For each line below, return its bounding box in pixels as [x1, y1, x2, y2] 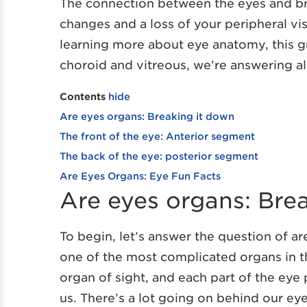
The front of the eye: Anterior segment [60, 130, 255, 142]
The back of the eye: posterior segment [60, 149, 258, 162]
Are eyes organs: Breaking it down [60, 110, 234, 122]
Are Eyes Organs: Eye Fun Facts [60, 169, 221, 182]
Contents [60, 90, 106, 102]
